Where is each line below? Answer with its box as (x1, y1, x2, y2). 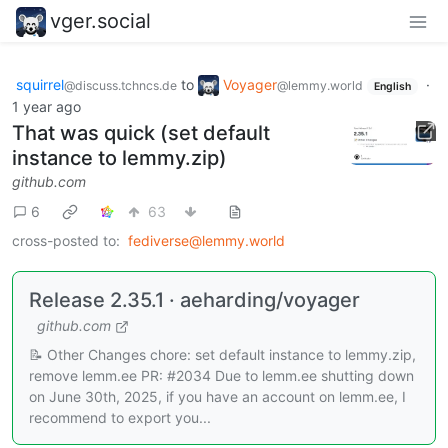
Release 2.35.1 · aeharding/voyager (29, 288, 360, 313)
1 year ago (12, 98, 81, 116)
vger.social (50, 8, 151, 33)
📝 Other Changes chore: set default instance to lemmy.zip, (29, 346, 416, 364)
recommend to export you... (29, 409, 211, 427)
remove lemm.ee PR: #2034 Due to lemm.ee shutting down (29, 367, 414, 385)
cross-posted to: (12, 232, 120, 250)
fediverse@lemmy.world (128, 232, 285, 250)
